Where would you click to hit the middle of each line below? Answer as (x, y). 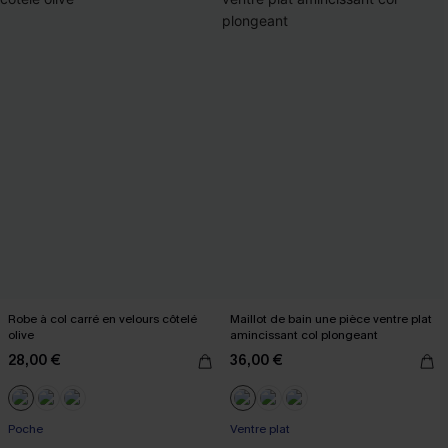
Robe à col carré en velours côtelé (102, 318)
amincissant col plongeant (304, 334)
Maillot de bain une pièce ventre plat (331, 318)
